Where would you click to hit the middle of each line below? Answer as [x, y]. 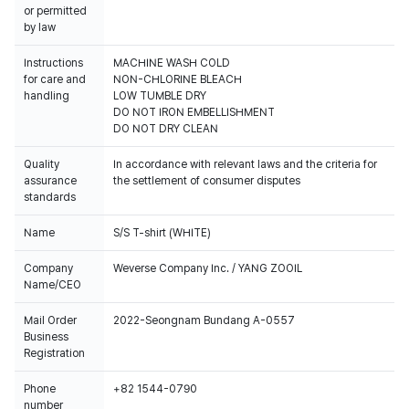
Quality [42, 164]
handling [47, 96]
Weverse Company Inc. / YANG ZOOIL [208, 268]
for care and [55, 79]
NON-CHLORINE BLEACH [178, 79]
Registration [54, 353]
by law [40, 27]
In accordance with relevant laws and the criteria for [245, 164]
